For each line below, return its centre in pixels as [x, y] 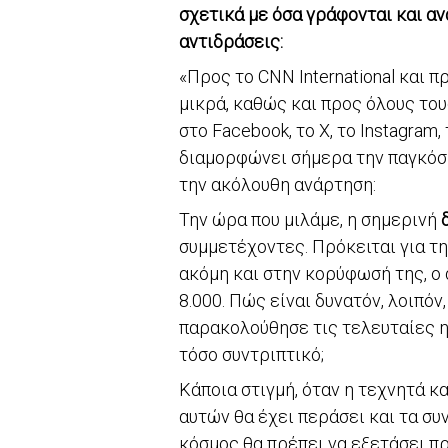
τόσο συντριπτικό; [251, 354]
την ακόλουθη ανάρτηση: [277, 184]
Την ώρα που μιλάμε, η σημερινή [310, 219]
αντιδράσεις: [231, 41]
